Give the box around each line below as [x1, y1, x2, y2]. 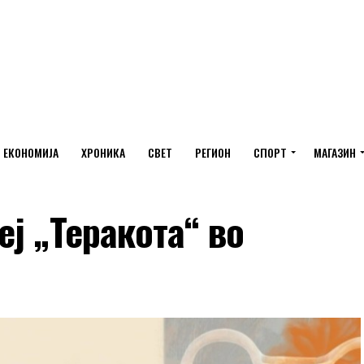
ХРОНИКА [80, 144, 125, 161]
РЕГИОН [194, 144, 231, 161]
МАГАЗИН [313, 144, 356, 161]
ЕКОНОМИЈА [2, 144, 58, 161]
